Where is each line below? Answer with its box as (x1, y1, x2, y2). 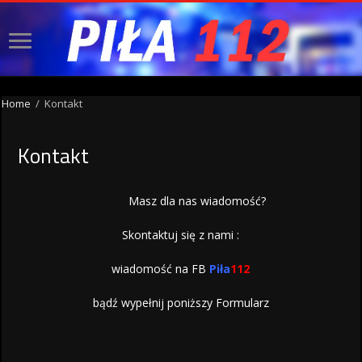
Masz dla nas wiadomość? (128, 193, 266, 209)
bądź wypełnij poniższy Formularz (92, 295, 269, 311)
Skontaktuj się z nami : (122, 227, 240, 243)
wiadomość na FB (112, 261, 210, 277)
